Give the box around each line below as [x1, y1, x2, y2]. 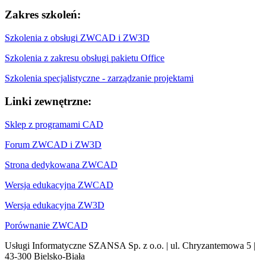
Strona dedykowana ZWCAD [5, 159, 118, 170]
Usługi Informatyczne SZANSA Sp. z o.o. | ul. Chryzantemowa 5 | [5, 240, 255, 251]
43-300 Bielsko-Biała [5, 251, 85, 261]
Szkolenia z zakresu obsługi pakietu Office [5, 53, 164, 64]
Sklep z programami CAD [5, 119, 103, 129]
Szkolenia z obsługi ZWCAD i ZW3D [5, 33, 150, 43]
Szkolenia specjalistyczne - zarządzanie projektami [5, 73, 194, 84]
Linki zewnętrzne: [5, 94, 91, 107]
